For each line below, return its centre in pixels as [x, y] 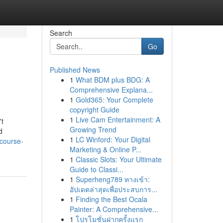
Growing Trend [93, 129]
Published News [75, 70]
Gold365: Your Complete [114, 100]
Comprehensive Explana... [111, 90]
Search [61, 33]
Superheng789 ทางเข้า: [112, 179]
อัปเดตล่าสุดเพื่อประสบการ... [113, 189]
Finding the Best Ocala [111, 199]
